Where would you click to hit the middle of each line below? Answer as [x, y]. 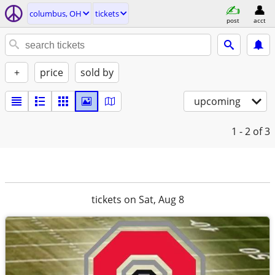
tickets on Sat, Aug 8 [137, 199]
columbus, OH [56, 14]
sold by [97, 72]
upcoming [217, 101]
